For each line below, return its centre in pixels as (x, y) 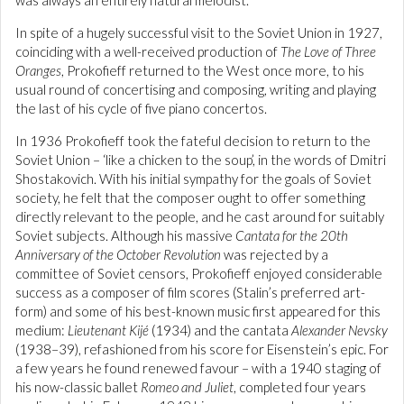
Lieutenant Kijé (108, 330)
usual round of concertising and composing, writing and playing (196, 89)
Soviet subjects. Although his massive (125, 235)
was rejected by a (275, 254)
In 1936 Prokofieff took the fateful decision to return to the (193, 141)
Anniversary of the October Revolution (118, 254)
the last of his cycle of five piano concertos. (141, 108)
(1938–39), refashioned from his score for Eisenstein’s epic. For (202, 349)
